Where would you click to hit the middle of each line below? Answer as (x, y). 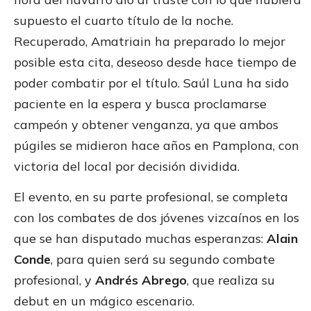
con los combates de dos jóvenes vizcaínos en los (157, 217)
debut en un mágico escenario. (104, 301)
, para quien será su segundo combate (163, 259)
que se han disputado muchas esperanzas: (140, 238)
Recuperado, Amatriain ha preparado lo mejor (150, 41)
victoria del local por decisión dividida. (127, 166)
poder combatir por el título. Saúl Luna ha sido (151, 83)
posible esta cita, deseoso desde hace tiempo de (155, 62)
